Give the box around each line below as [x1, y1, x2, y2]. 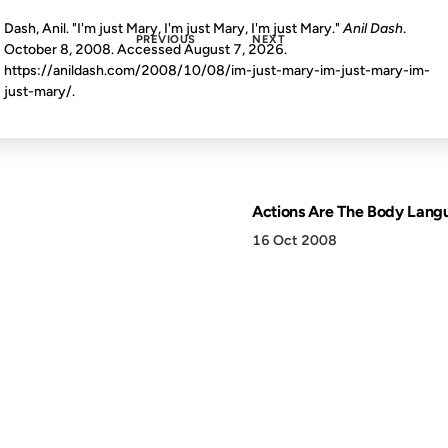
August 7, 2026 [184, 40, 284, 58]
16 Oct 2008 [252, 232, 337, 249]
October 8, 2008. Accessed [4, 40, 184, 58]
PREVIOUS [135, 31, 196, 46]
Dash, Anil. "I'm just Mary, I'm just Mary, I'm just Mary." [4, 19, 343, 37]
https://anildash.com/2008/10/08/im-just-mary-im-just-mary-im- [4, 61, 430, 79]
